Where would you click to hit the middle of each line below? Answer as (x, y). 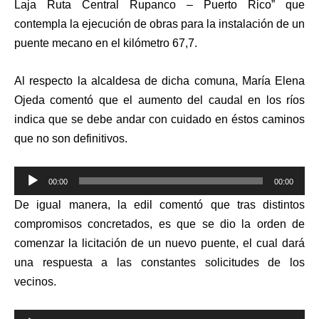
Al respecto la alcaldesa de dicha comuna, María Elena (159, 81)
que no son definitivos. (71, 139)
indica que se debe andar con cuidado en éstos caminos (159, 120)
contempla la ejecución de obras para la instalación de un (159, 24)
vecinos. (35, 282)
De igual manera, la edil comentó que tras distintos (159, 205)
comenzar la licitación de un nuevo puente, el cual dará (159, 244)
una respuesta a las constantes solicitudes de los (159, 263)
